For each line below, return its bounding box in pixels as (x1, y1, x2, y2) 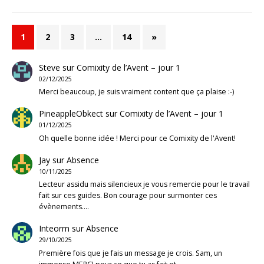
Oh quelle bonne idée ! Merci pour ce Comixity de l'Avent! (38, 133, 236, 143)
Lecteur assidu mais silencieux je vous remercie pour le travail (38, 179, 250, 190)
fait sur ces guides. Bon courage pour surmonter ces (38, 190, 217, 201)
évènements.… (38, 202, 89, 212)
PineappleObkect (38, 108, 103, 120)
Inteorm (38, 223, 70, 235)
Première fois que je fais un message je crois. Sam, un (38, 247, 222, 258)
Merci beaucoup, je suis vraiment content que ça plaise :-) (38, 87, 234, 97)
